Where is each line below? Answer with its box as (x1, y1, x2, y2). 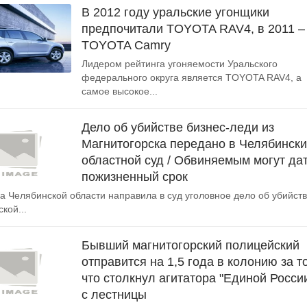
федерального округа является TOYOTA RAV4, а (82, 72, 302, 83)
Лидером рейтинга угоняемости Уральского (82, 58, 278, 69)
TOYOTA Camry (82, 38, 171, 52)
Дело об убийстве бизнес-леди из (82, 121, 274, 134)
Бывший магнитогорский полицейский (82, 238, 299, 252)
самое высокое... (82, 86, 158, 97)
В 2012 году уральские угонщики (82, 5, 269, 19)
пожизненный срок (82, 170, 188, 184)
